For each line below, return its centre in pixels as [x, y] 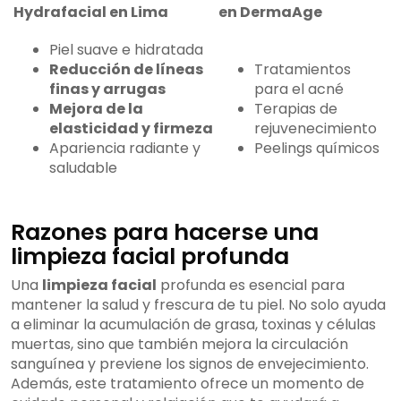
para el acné [299, 90]
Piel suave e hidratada [126, 50]
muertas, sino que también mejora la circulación [179, 345]
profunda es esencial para [251, 286]
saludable [83, 168]
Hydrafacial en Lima [91, 13]
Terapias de [296, 109]
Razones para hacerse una [165, 233]
